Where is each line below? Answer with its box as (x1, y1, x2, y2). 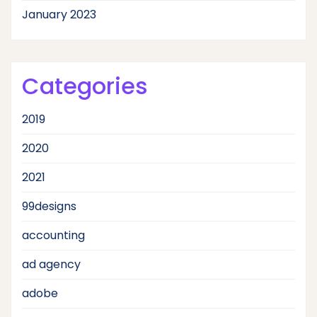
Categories (22, 69, 148, 102)
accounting (22, 226, 85, 243)
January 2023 (22, 6, 96, 23)
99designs (22, 197, 76, 214)
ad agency (22, 255, 81, 272)
